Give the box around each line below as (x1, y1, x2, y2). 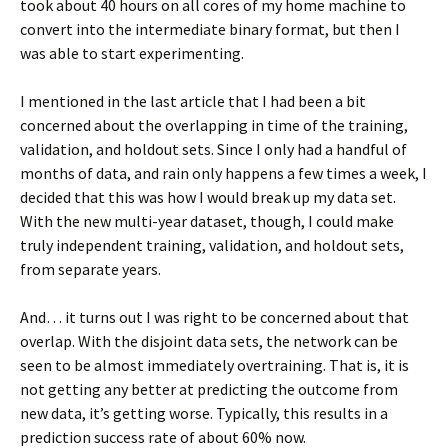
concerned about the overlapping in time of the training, (20, 115, 408, 135)
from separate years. (20, 259, 161, 279)
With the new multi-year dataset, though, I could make (20, 211, 394, 231)
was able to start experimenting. (20, 43, 244, 63)
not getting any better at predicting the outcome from (20, 379, 398, 399)
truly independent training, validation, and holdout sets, (20, 235, 404, 255)
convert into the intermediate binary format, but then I (20, 19, 400, 39)
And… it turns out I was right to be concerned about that (20, 307, 409, 327)
